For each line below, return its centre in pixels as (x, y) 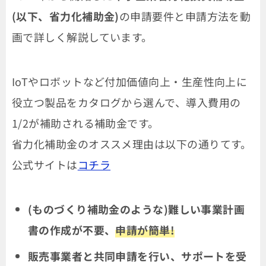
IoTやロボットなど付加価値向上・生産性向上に (130, 81)
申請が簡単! (145, 229)
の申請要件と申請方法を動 (185, 16)
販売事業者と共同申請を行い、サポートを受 (137, 256)
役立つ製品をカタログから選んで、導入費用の (126, 102)
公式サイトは (45, 164)
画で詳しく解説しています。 (82, 37)
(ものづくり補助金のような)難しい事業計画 (136, 209)
